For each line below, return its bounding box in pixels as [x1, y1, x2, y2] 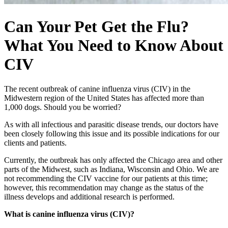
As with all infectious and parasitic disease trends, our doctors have [4, 120, 218, 129]
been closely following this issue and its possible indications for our [4, 129, 219, 138]
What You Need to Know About [4, 36, 223, 54]
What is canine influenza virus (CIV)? [4, 210, 134, 219]
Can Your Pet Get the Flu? [4, 17, 189, 36]
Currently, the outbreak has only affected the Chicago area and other [4, 156, 222, 165]
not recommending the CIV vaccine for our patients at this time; [4, 174, 208, 183]
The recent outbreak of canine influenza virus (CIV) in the [4, 84, 190, 94]
